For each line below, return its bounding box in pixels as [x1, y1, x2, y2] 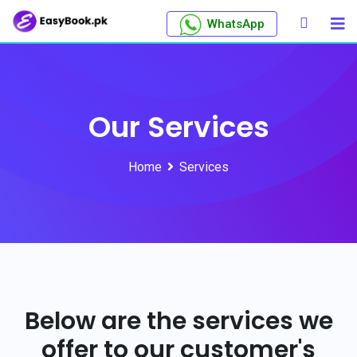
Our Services [88, 107, 269, 148]
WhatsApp [207, 17, 265, 31]
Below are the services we [24, 304, 333, 339]
